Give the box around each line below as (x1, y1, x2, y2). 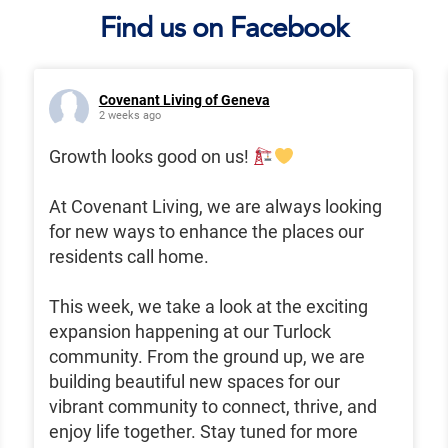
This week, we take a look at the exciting (48, 296, 368, 318)
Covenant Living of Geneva (98, 92, 270, 109)
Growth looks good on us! (48, 146, 253, 168)
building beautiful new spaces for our (48, 371, 340, 393)
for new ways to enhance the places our (48, 221, 364, 243)
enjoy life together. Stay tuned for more (48, 421, 358, 443)
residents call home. (48, 246, 209, 268)
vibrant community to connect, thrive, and (48, 396, 377, 418)
